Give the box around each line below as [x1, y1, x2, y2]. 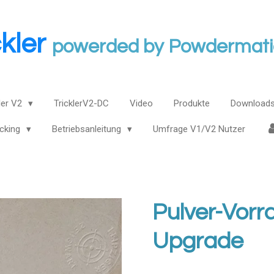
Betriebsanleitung [51, 123, 124, 135]
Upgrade [152, 229, 243, 253]
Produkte [173, 97, 210, 109]
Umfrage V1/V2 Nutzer [152, 123, 245, 135]
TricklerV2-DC [53, 97, 109, 109]
